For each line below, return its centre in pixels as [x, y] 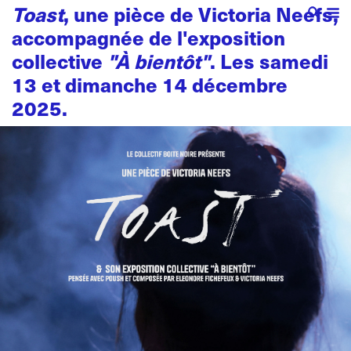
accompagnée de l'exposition [148, 38]
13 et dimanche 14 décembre [150, 85]
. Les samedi [269, 61]
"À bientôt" [159, 61]
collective [60, 61]
